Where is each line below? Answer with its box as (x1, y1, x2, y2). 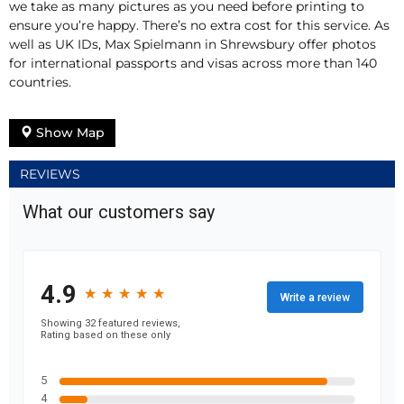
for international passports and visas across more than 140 (9, 55, 377, 72)
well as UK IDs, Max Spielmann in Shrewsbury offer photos (9, 36, 376, 53)
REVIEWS (20, 166, 80, 183)
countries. (9, 74, 71, 91)
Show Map (32, 124, 105, 142)
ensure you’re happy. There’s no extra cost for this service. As (9, 17, 390, 34)
